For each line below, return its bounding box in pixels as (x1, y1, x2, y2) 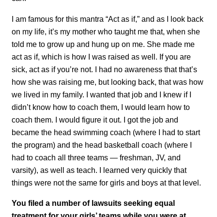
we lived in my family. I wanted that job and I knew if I (12, 90, 191, 99)
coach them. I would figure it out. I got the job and (12, 115, 178, 124)
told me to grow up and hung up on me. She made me (12, 39, 195, 48)
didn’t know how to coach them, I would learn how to (12, 102, 190, 111)
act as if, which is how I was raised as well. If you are (12, 52, 191, 61)
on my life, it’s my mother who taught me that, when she (12, 27, 200, 36)
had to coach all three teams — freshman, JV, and (12, 153, 181, 162)
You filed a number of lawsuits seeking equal (12, 199, 175, 208)
